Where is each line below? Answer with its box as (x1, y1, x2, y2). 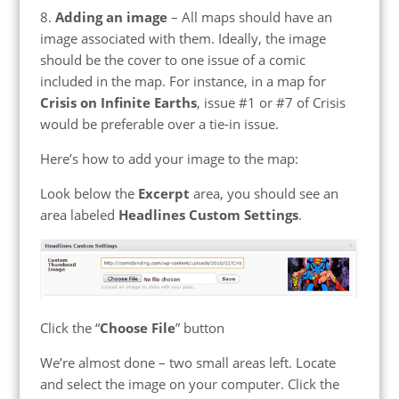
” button (175, 318, 224, 337)
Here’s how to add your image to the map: (39, 150, 298, 168)
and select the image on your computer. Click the (39, 374, 339, 393)
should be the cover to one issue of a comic (39, 51, 305, 69)
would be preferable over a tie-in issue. (39, 115, 279, 134)
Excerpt (137, 184, 190, 203)
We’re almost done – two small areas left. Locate (39, 353, 336, 371)
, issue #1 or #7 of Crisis (196, 94, 346, 112)
